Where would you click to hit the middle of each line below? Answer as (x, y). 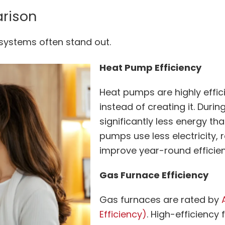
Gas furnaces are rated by (160, 199)
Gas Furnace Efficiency (155, 175)
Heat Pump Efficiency (151, 67)
